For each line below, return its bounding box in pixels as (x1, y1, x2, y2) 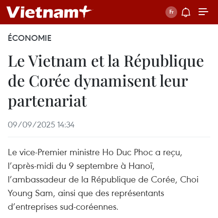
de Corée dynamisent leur (8, 70, 187, 91)
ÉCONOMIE (8, 33, 52, 43)
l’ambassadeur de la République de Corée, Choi (8, 173, 199, 185)
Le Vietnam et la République (8, 50, 204, 71)
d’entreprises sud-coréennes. (8, 200, 119, 212)
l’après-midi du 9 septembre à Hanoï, (8, 159, 155, 171)
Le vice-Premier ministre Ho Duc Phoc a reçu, (8, 145, 182, 158)
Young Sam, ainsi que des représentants (8, 186, 164, 199)
